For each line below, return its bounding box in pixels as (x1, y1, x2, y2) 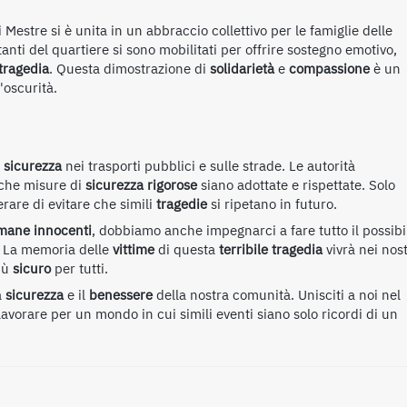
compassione (289, 59, 370, 80)
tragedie (156, 194, 207, 214)
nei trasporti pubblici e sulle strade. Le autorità (62, 155, 355, 176)
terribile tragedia (219, 239, 323, 260)
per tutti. (51, 258, 108, 279)
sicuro (13, 258, 51, 279)
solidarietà (210, 59, 274, 80)
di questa (154, 239, 219, 260)
